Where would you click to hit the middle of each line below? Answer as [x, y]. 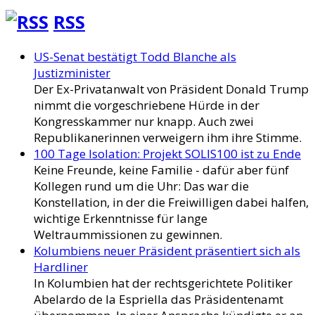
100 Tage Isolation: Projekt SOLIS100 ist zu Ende [167, 154]
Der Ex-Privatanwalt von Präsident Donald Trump [171, 89]
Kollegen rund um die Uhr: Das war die [141, 186]
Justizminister [72, 73]
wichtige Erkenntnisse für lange [121, 219]
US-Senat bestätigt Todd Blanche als [135, 57]
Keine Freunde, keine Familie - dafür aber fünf [161, 170]
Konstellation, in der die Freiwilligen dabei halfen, [171, 202]
